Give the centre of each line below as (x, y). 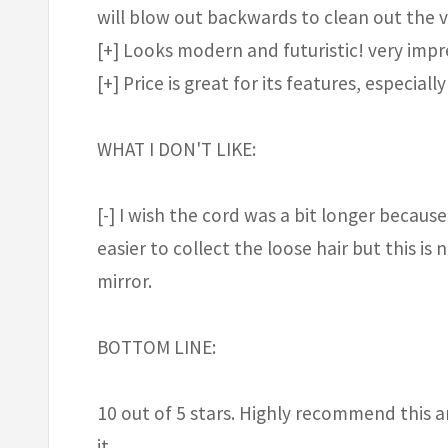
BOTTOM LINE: (156, 346)
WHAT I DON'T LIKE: (176, 148)
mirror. (124, 280)
